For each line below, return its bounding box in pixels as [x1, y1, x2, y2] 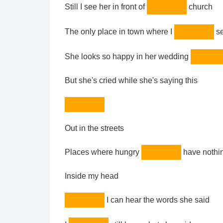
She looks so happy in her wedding [65, 52, 191, 61]
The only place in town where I [65, 27, 174, 36]
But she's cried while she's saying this [65, 76, 198, 85]
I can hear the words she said [105, 196, 210, 205]
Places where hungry [65, 148, 141, 157]
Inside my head [65, 172, 118, 181]
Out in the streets [65, 124, 124, 133]
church [187, 2, 213, 11]
